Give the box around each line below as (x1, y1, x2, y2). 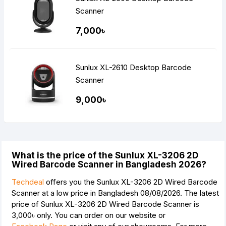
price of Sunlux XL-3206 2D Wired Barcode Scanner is (12, 199, 199, 209)
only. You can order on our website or (35, 210, 165, 220)
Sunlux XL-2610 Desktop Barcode (76, 62, 192, 72)
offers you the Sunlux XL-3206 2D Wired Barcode (44, 177, 217, 187)
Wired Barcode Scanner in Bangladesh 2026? (12, 159, 206, 170)
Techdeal (12, 177, 44, 187)
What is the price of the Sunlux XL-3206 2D (12, 150, 198, 161)
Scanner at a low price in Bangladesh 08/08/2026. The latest (12, 188, 219, 198)
